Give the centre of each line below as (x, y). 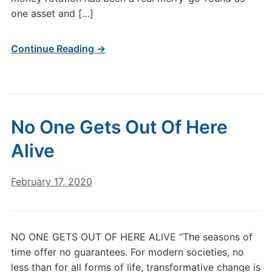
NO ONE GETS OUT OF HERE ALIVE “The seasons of (131, 237)
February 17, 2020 (51, 182)
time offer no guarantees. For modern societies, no (127, 252)
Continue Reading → (58, 49)
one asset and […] (52, 13)
